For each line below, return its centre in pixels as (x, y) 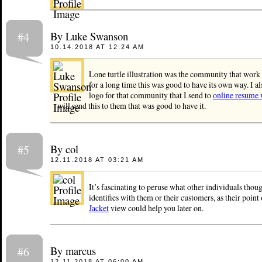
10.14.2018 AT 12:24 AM (97, 47)
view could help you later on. (156, 208)
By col (64, 149)
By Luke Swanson (89, 36)
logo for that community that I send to (151, 95)
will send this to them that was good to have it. (131, 106)
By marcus (73, 251)
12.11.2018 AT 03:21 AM (97, 159)
